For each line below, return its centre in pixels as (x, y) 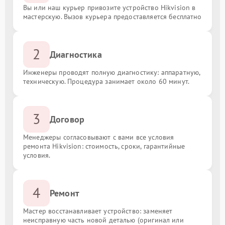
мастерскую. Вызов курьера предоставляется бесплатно (113, 16)
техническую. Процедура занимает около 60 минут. (106, 81)
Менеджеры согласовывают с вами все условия (99, 137)
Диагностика (76, 54)
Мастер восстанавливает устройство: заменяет (98, 211)
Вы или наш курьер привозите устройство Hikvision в (109, 7)
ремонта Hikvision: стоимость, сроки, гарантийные (104, 146)
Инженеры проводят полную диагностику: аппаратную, (112, 72)
